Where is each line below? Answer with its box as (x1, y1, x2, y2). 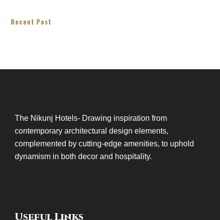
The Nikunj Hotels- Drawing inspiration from (15, 114, 167, 123)
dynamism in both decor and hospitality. (15, 152, 152, 161)
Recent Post (11, 17, 52, 27)
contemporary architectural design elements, (15, 127, 168, 136)
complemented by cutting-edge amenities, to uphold (15, 139, 194, 148)
